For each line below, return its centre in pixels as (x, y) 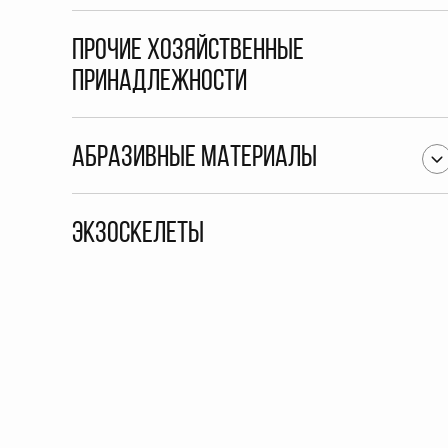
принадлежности (159, 82)
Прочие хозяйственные (188, 51)
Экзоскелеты (138, 234)
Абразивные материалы (194, 158)
